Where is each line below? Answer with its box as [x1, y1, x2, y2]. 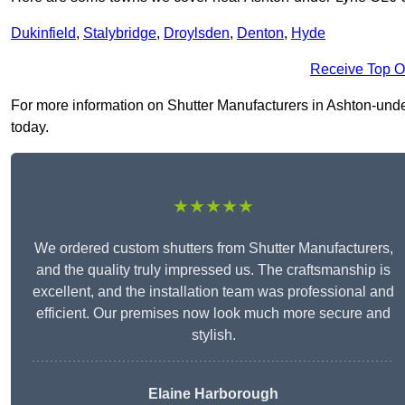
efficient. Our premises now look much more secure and [36, 306, 391, 322]
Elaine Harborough [148, 386, 278, 402]
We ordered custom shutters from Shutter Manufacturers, [33, 240, 393, 257]
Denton [237, 25, 284, 42]
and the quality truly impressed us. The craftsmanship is [36, 262, 391, 278]
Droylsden [164, 25, 230, 42]
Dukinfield [11, 25, 76, 42]
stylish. [191, 327, 236, 344]
